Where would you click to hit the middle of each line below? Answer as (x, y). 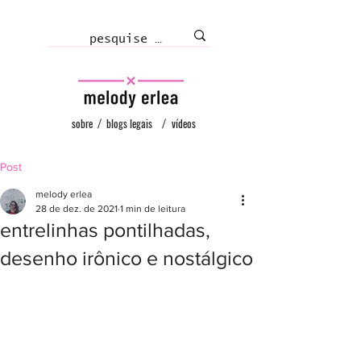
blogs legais (129, 123)
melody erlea (64, 194)
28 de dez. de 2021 (77, 209)
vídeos (184, 123)
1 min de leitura (153, 209)
